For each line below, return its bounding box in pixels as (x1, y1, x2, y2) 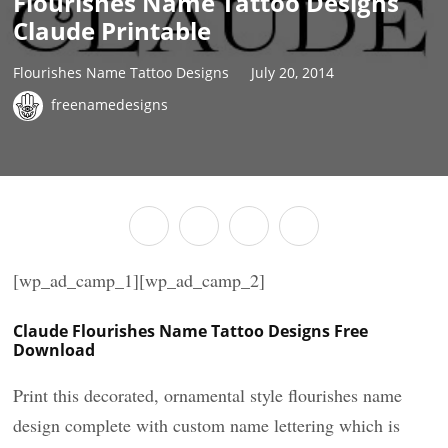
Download (13, 339, 96, 361)
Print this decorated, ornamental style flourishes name (13, 383, 403, 407)
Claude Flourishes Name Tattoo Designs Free (13, 320, 369, 342)
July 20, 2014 (251, 62, 335, 82)
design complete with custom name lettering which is (13, 413, 401, 437)
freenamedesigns (51, 94, 169, 114)
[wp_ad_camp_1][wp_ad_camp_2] (13, 268, 266, 292)
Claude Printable (13, 14, 212, 47)
